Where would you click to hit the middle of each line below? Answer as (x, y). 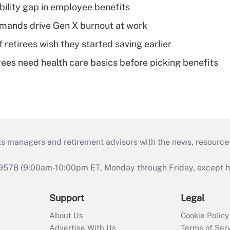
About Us (66, 216)
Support (67, 198)
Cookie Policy (205, 216)
